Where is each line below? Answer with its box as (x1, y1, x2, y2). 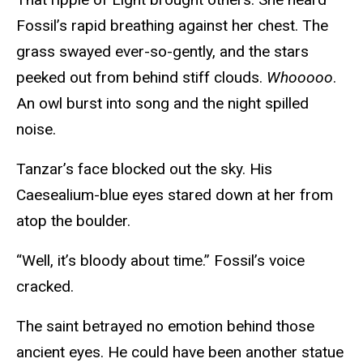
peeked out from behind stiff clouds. (16, 68, 267, 88)
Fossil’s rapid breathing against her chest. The (16, 16, 328, 36)
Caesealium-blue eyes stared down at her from (16, 186, 333, 205)
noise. (16, 120, 60, 139)
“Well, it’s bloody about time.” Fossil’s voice (16, 250, 305, 270)
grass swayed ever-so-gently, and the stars (16, 42, 309, 62)
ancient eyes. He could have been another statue (16, 342, 344, 361)
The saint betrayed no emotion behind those (16, 316, 314, 335)
